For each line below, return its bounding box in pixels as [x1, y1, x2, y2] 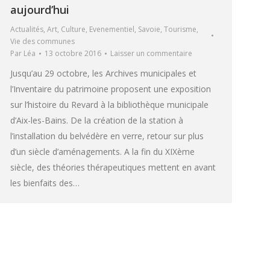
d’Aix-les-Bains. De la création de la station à [10, 114, 183, 126]
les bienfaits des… [10, 177, 80, 189]
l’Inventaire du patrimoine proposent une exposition [10, 83, 211, 95]
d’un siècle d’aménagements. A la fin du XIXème [10, 145, 195, 157]
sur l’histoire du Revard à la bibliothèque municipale [10, 98, 209, 110]
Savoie [138, 24, 160, 34]
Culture [61, 24, 86, 34]
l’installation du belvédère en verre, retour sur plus [10, 130, 204, 142]
